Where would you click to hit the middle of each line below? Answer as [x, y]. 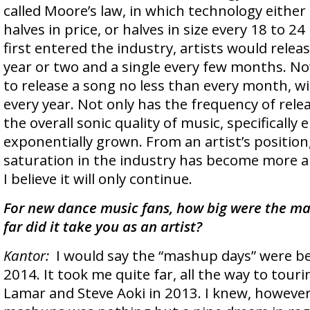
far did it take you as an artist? [103, 226]
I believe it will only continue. [98, 179]
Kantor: [26, 255]
